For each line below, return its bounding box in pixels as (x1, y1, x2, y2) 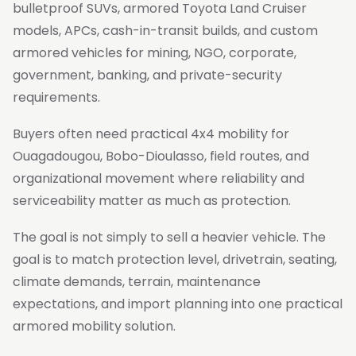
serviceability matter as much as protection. (13, 192, 291, 210)
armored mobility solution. (13, 317, 176, 335)
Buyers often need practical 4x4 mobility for (13, 125, 289, 143)
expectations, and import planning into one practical (13, 295, 342, 313)
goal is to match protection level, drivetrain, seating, (13, 250, 337, 269)
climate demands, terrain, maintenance (13, 273, 261, 291)
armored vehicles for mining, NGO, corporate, (13, 44, 296, 62)
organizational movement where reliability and (13, 169, 304, 188)
